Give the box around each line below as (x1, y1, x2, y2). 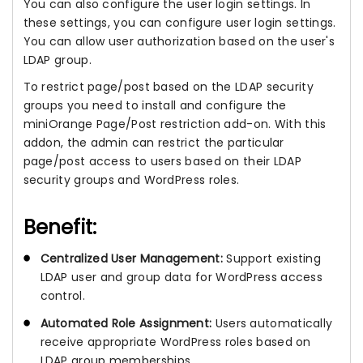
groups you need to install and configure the (23, 96, 287, 113)
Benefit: (23, 213, 97, 241)
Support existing (222, 250, 322, 267)
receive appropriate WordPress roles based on (40, 333, 311, 350)
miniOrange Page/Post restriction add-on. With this (23, 115, 327, 132)
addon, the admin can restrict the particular (23, 134, 284, 151)
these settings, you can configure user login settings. (23, 14, 336, 31)
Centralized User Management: (40, 250, 223, 267)
